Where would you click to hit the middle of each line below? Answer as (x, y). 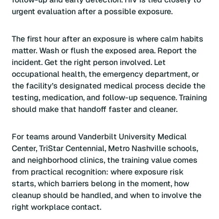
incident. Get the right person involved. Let (89, 62)
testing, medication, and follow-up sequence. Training (109, 98)
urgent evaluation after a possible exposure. (92, 11)
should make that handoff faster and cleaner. (95, 109)
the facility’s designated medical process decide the (109, 86)
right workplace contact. (56, 207)
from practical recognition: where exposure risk (98, 172)
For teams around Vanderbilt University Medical (99, 137)
